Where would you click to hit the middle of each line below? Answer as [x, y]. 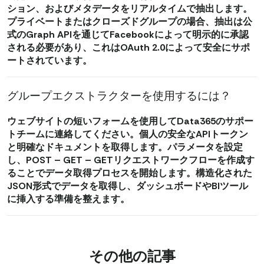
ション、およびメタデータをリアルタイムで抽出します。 [130, 8]
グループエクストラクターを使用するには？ [119, 95]
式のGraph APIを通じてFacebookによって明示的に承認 [128, 34]
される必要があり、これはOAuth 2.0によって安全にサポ [128, 47]
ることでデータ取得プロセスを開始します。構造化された [130, 173]
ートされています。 [49, 60]
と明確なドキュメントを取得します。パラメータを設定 [125, 147]
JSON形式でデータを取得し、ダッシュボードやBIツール [128, 186]
